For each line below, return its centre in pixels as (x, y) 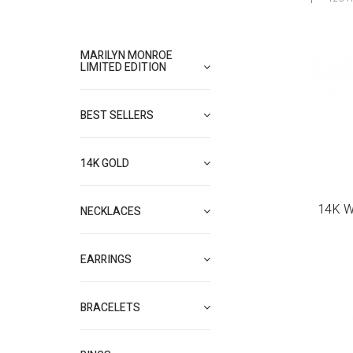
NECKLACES (111, 212)
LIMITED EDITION (123, 67)
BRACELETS (110, 308)
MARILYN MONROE (126, 56)
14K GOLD (105, 163)
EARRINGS (106, 260)
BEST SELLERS (117, 115)
